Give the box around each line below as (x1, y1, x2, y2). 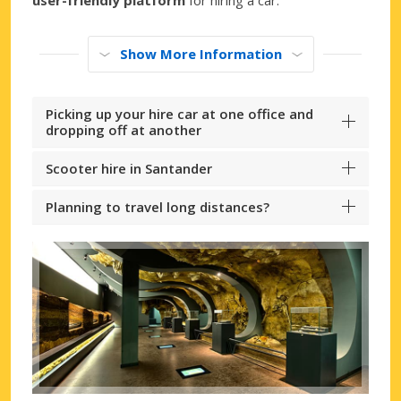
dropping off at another (46, 120, 201, 139)
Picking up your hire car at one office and (46, 104, 313, 123)
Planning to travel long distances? (46, 197, 269, 216)
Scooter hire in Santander (46, 158, 212, 177)
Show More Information (119, 44, 282, 63)
